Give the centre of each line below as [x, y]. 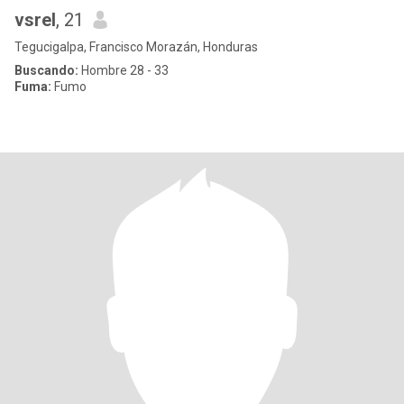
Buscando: [46, 70]
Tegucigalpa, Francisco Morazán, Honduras [136, 47]
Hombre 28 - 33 [124, 70]
